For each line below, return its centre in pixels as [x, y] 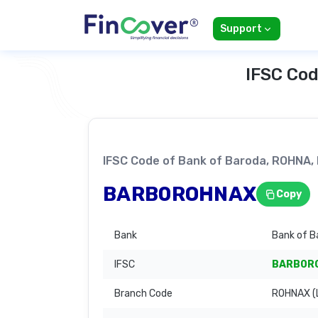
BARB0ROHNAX [180, 194]
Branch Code [143, 294]
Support [241, 29]
